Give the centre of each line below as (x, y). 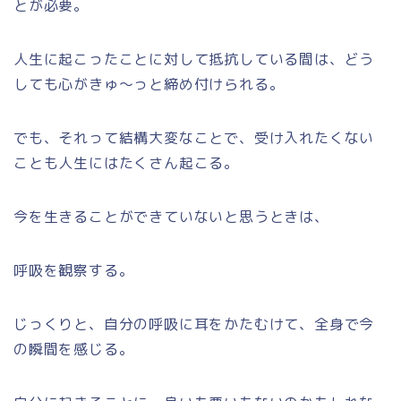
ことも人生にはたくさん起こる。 (126, 162)
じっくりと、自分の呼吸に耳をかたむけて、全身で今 (194, 324)
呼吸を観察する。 (74, 270)
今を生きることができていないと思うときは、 (171, 216)
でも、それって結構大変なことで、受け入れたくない (194, 137)
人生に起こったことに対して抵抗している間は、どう (194, 59)
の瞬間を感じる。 (74, 349)
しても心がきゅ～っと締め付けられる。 (149, 84)
